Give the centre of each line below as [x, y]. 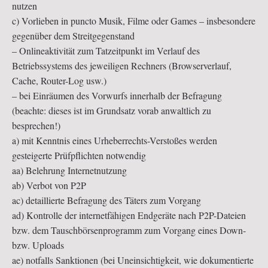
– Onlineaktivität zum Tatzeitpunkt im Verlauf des [106, 50]
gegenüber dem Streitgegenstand [73, 35]
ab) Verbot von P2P [49, 185]
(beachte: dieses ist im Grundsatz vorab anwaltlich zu [112, 110]
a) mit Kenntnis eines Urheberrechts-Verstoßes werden [115, 140]
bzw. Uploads [38, 245]
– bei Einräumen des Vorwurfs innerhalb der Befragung [117, 95]
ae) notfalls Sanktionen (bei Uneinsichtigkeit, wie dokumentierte [133, 260]
